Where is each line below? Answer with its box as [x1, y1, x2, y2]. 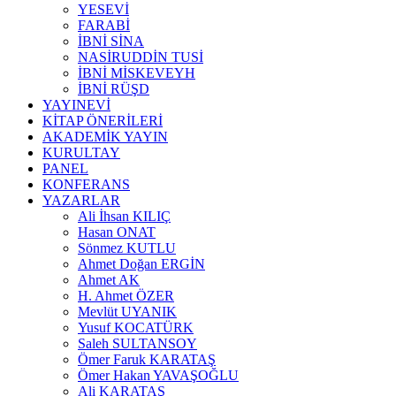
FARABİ [78, 18, 130, 33]
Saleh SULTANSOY [78, 336, 197, 351]
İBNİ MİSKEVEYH [78, 65, 195, 80]
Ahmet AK [78, 272, 140, 287]
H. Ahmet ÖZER [78, 288, 174, 303]
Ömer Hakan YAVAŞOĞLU [78, 368, 239, 383]
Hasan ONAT [78, 225, 156, 240]
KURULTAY [42, 145, 120, 160]
